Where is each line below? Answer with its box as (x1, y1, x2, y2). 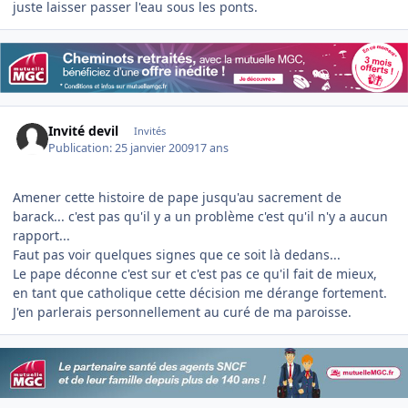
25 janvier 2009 (115, 139, 195, 156)
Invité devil (48, 122, 119, 140)
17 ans (194, 139, 229, 156)
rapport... (13, 226, 70, 244)
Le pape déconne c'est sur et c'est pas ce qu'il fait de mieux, (13, 264, 377, 282)
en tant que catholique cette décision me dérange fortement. (13, 283, 387, 301)
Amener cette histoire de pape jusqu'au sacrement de (13, 188, 342, 206)
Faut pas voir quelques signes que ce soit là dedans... (13, 245, 341, 263)
